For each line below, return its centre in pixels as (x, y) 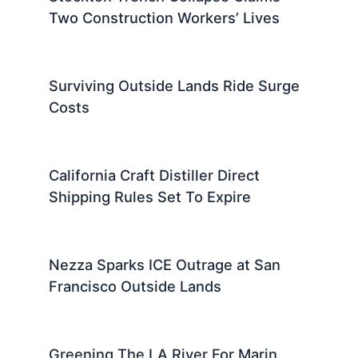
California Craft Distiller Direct (155, 175)
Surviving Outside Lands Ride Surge (175, 86)
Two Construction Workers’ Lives (165, 18)
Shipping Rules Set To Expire (150, 196)
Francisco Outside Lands (135, 286)
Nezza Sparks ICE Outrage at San (165, 264)
